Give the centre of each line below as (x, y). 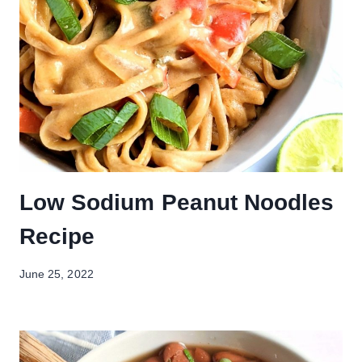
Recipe (57, 237)
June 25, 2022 (57, 275)
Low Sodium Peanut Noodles (177, 203)
